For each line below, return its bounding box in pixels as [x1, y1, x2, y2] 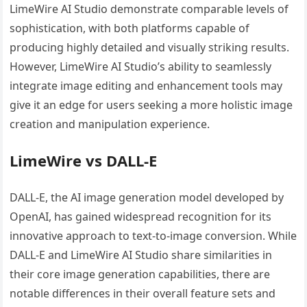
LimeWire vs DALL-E [10, 149, 158, 171]
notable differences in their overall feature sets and [10, 285, 276, 301]
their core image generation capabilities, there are [10, 266, 271, 282]
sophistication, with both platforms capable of [10, 20, 250, 36]
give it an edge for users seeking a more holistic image [10, 97, 293, 112]
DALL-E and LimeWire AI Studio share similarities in [10, 247, 273, 262]
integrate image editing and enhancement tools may [10, 77, 283, 93]
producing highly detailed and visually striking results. [10, 39, 290, 55]
